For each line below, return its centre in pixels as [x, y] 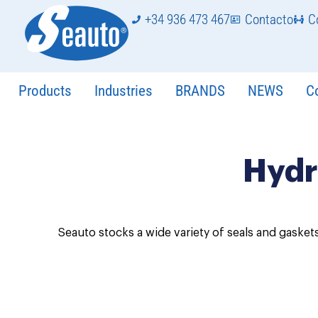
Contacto [269, 20]
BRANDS [200, 91]
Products [45, 91]
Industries [124, 91]
